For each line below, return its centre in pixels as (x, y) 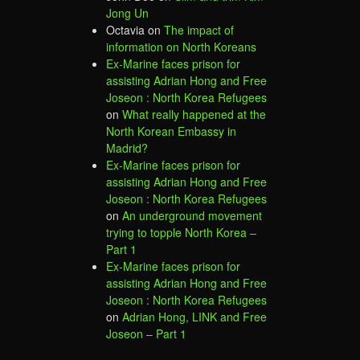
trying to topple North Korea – (181, 232)
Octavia (125, 29)
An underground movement (192, 215)
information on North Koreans (181, 46)
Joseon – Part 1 (146, 333)
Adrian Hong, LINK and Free (194, 316)
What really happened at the (194, 114)
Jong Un (127, 12)
